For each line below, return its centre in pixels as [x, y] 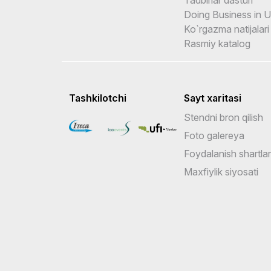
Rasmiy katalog [217, 43]
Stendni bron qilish [224, 117]
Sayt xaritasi [213, 98]
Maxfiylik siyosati [221, 171]
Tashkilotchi [98, 98]
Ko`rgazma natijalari [227, 29]
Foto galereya [214, 135]
